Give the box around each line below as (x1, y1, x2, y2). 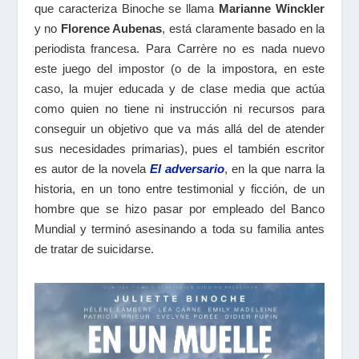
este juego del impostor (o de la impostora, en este (34, 61, 325, 75)
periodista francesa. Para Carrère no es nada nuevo (34, 41, 325, 55)
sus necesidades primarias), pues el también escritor (34, 141, 325, 155)
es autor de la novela (34, 161, 150, 175)
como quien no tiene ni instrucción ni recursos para (34, 101, 325, 115)
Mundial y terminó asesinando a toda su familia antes (34, 221, 325, 236)
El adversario (149, 161, 225, 175)
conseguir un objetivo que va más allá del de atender (34, 121, 325, 135)
